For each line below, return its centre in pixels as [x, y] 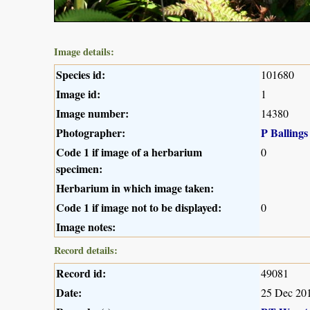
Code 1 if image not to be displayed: [139, 207]
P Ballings [284, 132]
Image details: [84, 51]
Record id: [81, 273]
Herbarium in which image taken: [135, 188]
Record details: [86, 250]
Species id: [81, 74]
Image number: [92, 113]
